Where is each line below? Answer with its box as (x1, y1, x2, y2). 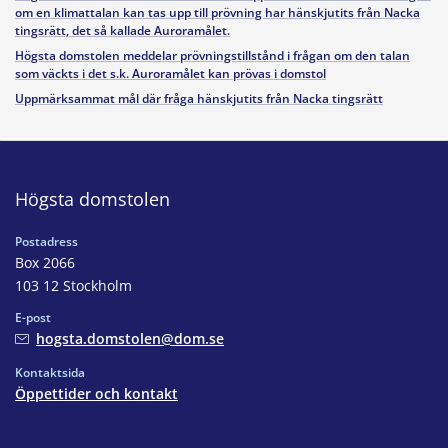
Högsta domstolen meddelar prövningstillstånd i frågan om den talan (15, 46, 410, 64)
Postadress (15, 232, 78, 250)
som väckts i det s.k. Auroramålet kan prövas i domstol (15, 64, 326, 82)
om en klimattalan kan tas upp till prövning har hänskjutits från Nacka (15, 3, 420, 21)
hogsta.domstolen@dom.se (36, 328, 224, 348)
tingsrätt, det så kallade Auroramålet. (15, 21, 230, 39)
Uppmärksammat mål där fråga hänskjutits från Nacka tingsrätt (15, 89, 383, 107)
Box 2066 (15, 252, 75, 272)
